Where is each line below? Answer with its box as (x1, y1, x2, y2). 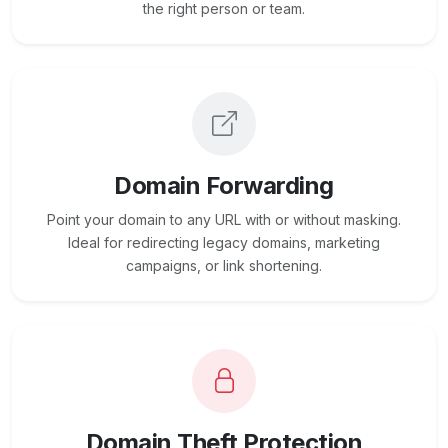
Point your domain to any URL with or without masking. (47, 211, 401, 229)
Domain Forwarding (114, 171, 334, 201)
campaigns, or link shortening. (126, 257, 322, 275)
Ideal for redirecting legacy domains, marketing (68, 234, 380, 252)
